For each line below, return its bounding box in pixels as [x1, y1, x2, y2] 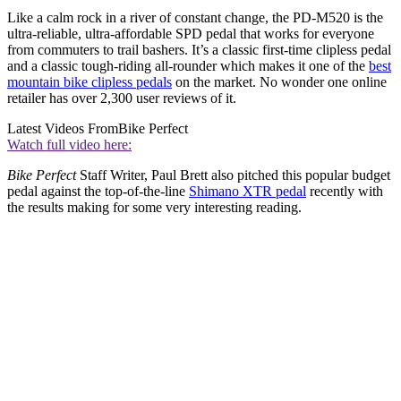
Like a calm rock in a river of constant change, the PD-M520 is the [7, 9, 383, 25]
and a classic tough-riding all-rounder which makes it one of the [7, 57, 369, 73]
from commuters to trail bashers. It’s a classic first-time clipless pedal [7, 41, 391, 57]
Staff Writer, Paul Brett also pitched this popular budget [80, 166, 390, 183]
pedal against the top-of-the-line [7, 183, 189, 199]
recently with [306, 183, 383, 199]
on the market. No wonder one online [172, 73, 387, 90]
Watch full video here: [7, 136, 132, 152]
